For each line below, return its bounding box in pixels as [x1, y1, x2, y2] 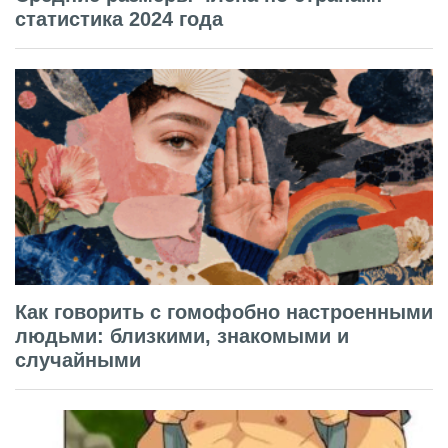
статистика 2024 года [15, 7, 223, 30]
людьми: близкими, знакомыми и [15, 324, 349, 347]
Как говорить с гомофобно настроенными [15, 300, 433, 323]
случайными [15, 348, 141, 371]
